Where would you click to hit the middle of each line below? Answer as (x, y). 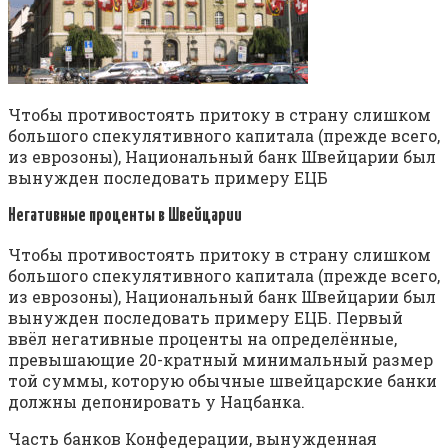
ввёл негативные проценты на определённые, (202, 339)
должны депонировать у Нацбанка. (156, 402)
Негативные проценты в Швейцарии (125, 215)
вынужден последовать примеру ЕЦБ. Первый (205, 318)
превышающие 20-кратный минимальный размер (220, 360)
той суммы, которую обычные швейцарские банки (222, 381)
